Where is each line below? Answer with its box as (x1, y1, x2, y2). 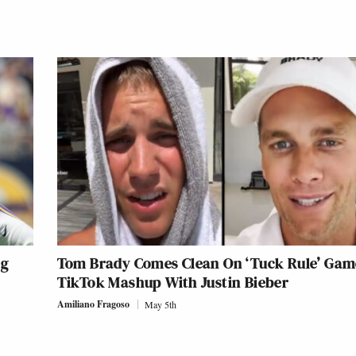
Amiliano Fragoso (56, 297, 130, 311)
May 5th (144, 298, 176, 311)
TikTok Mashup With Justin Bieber (56, 271, 289, 294)
